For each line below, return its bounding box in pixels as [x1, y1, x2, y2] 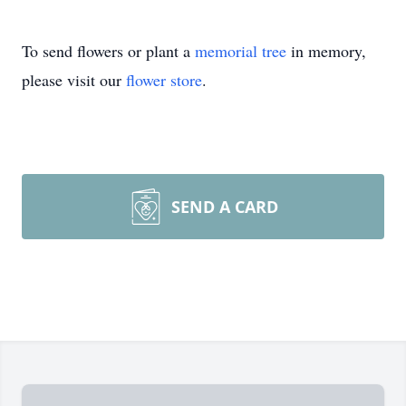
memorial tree [195, 40, 286, 62]
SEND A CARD [171, 196, 278, 217]
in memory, [286, 40, 366, 62]
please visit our [22, 69, 126, 91]
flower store [126, 69, 202, 91]
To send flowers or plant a [22, 40, 195, 62]
